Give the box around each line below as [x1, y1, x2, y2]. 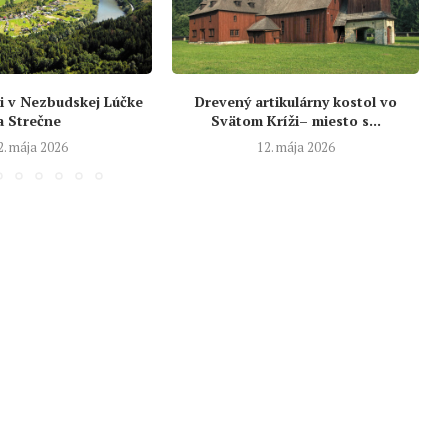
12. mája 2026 [256, 137, 335, 156]
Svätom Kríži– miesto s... [210, 110, 381, 130]
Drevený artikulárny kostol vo [194, 91, 397, 111]
